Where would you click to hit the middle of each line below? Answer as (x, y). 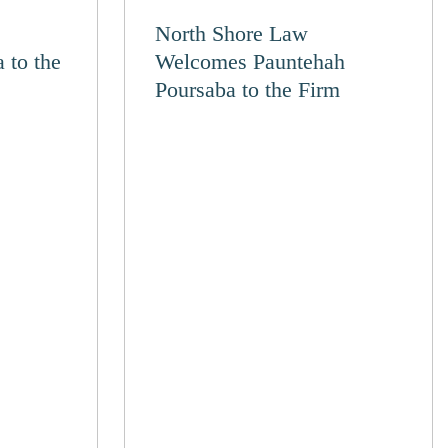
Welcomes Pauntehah (250, 61)
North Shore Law (232, 33)
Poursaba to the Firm (251, 89)
